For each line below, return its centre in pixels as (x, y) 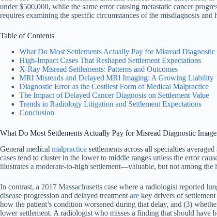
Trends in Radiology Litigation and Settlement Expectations (110, 104)
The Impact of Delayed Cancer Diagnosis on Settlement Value (114, 95)
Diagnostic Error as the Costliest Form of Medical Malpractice (114, 86)
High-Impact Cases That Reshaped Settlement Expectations (110, 60)
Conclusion (37, 112)
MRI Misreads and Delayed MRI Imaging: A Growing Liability (116, 77)
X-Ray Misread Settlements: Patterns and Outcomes (99, 69)
